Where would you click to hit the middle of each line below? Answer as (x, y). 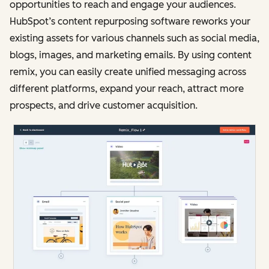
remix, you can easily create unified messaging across (128, 71)
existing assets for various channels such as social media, (134, 38)
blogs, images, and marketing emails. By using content (131, 55)
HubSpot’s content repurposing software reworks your (130, 21)
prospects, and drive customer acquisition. (104, 105)
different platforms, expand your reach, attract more (127, 88)
